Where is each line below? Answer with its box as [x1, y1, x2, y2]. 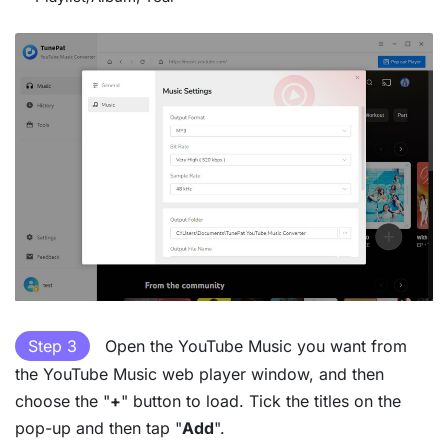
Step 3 [28, 336, 77, 357]
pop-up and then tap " [15, 418, 182, 439]
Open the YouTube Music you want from [100, 336, 407, 357]
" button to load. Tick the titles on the [121, 391, 401, 412]
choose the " [15, 391, 110, 412]
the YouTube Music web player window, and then [15, 364, 384, 385]
